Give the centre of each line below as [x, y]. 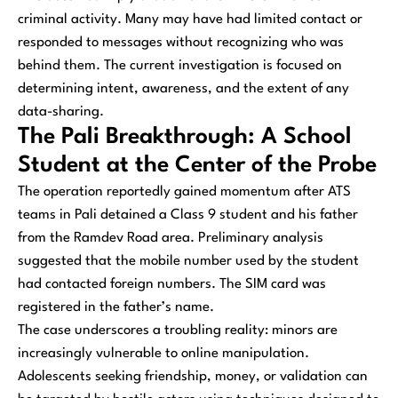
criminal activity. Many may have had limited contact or [190, 19]
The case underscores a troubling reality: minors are [178, 330]
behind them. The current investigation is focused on [180, 65]
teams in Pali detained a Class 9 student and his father [188, 215]
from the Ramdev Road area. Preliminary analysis [171, 238]
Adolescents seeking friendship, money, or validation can [193, 376]
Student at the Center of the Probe [197, 165]
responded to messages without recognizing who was [181, 42]
